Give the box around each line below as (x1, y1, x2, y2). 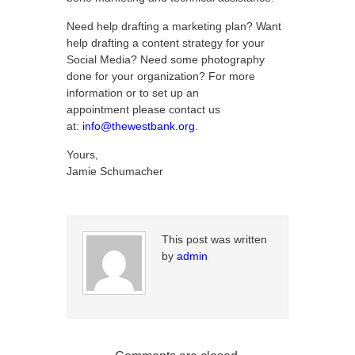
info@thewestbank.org (82, 120, 195, 132)
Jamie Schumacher (67, 165, 163, 177)
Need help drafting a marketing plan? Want (67, 20, 281, 32)
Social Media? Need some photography (67, 53, 265, 66)
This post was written (162, 233, 267, 246)
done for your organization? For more (67, 70, 255, 82)
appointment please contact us (67, 103, 220, 116)
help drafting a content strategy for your (67, 36, 265, 49)
